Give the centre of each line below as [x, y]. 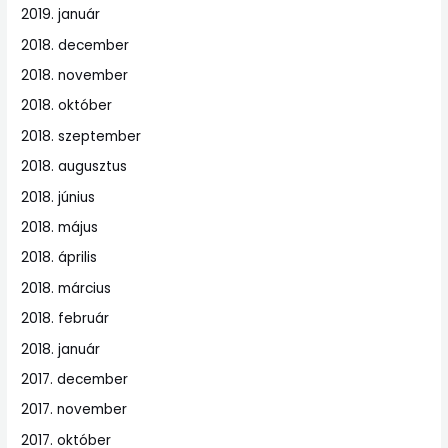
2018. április [59, 258]
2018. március [66, 288]
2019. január [61, 15]
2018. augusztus [74, 167]
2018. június [58, 197]
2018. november [75, 75]
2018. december [75, 45]
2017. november [74, 410]
